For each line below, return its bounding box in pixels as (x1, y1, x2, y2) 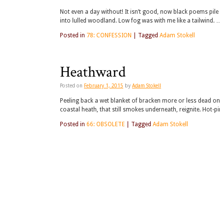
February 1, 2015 (84, 83, 123, 89)
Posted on (60, 83, 82, 89)
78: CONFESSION (86, 32, 132, 39)
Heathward (60, 62, 126, 82)
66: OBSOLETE (86, 121, 125, 128)
